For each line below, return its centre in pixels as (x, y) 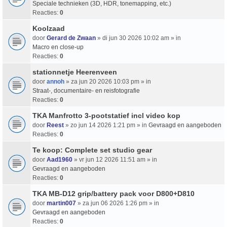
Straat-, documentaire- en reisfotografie (86, 90)
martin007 (61, 203)
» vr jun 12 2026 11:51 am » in (115, 159)
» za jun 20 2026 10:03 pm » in (108, 81)
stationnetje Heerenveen (75, 72)
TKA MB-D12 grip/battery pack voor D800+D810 (113, 193)
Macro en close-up (58, 47)
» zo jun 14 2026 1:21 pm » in (106, 125)
